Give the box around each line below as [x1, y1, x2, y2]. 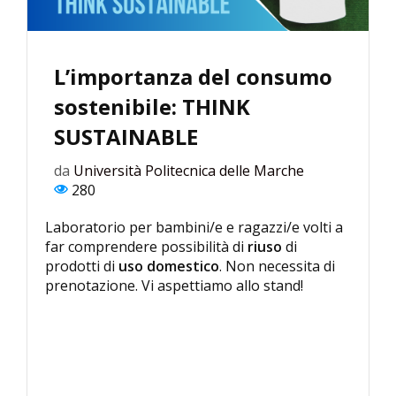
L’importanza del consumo [54, 62, 332, 92]
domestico [147, 256, 219, 277]
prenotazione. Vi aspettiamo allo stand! [45, 276, 307, 296]
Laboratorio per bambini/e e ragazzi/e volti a [45, 217, 343, 238]
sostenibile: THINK [54, 92, 250, 122]
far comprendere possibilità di [45, 237, 247, 257]
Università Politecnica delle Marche [73, 161, 304, 181]
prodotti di [45, 256, 118, 277]
